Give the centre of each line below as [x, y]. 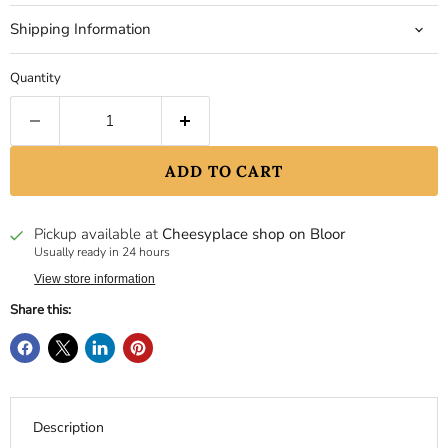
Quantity [35, 78]
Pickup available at [98, 234]
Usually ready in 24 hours [102, 252]
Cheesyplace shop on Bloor [254, 234]
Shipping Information [80, 29]
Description [68, 427]
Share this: [40, 309]
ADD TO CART [224, 171]
